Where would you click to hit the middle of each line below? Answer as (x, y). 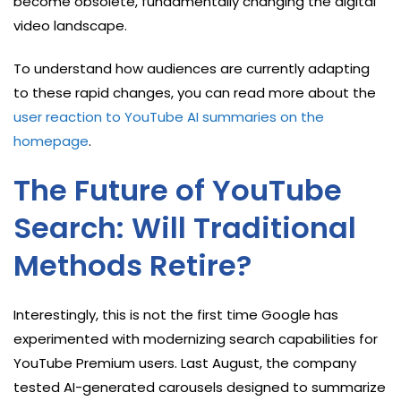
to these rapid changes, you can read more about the (195, 92)
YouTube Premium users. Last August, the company (185, 363)
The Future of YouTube (178, 190)
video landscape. (70, 25)
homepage (51, 141)
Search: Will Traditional (185, 227)
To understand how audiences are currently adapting (192, 68)
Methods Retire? (132, 265)
